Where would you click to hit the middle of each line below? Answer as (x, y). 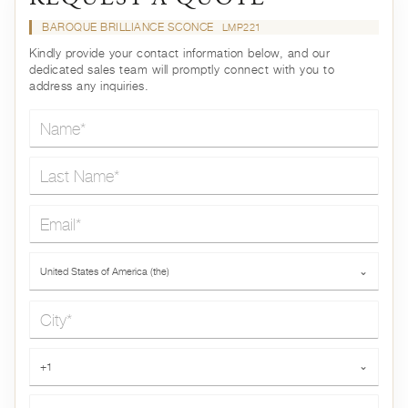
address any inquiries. (89, 86)
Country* (58, 262)
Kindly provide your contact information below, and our (180, 53)
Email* (50, 214)
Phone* (51, 357)
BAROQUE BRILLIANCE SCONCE (130, 26)
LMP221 (241, 27)
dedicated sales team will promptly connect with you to (182, 69)
